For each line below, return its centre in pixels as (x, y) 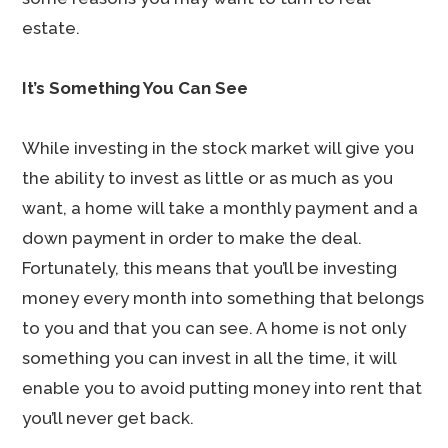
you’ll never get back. (108, 418)
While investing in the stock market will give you (218, 148)
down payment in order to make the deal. (192, 238)
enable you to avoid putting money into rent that (222, 388)
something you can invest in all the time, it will (209, 358)
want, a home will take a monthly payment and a (220, 208)
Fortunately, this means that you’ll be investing (210, 268)
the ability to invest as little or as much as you (208, 178)
